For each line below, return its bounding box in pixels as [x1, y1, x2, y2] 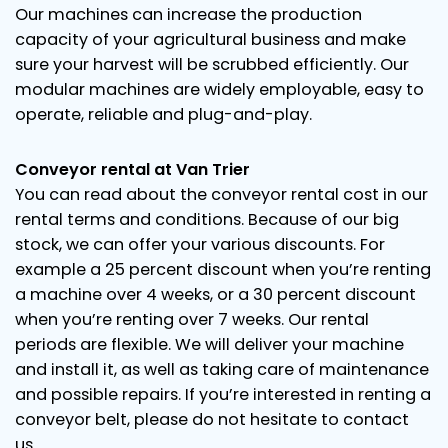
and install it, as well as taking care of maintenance [15, 357, 429, 381]
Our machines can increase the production [15, 2, 362, 26]
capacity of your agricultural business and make [15, 27, 406, 51]
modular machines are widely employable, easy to [15, 77, 424, 101]
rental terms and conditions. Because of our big [15, 207, 399, 231]
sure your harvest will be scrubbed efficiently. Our [15, 52, 409, 76]
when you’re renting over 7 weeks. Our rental [15, 307, 369, 331]
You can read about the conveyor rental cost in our [15, 182, 428, 206]
